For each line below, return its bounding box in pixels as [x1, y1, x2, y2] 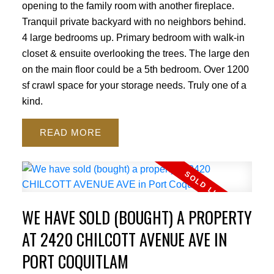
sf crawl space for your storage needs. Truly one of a [21, 79, 246, 91]
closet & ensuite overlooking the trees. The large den [21, 47, 250, 59]
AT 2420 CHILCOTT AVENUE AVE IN [21, 228, 227, 252]
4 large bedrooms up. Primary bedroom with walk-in [21, 31, 245, 43]
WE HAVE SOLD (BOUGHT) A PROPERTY [21, 206, 252, 230]
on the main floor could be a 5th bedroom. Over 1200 [21, 63, 249, 75]
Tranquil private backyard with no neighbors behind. [21, 15, 246, 27]
